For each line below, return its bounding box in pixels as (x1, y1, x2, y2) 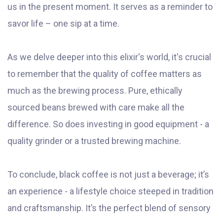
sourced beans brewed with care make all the (7, 102, 184, 113)
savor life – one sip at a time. (7, 18, 119, 29)
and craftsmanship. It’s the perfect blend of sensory (7, 203, 211, 214)
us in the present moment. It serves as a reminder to (7, 1, 213, 12)
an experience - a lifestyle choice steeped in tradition (7, 186, 214, 197)
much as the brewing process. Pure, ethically (7, 85, 183, 96)
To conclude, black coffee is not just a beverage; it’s (7, 169, 209, 180)
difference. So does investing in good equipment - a (7, 119, 209, 130)
